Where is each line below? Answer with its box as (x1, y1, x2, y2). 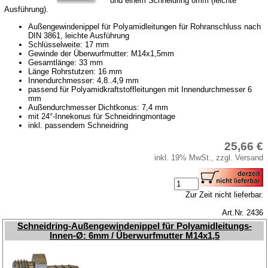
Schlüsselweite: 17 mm (28, 39, 109, 49)
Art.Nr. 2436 (222, 208, 264, 217)
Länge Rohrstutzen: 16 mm (28, 66, 123, 76)
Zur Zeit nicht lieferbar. (185, 190, 264, 199)
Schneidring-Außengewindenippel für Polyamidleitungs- (17, 221, 252, 231)
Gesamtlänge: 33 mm (28, 57, 103, 67)
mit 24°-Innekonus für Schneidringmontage (28, 111, 176, 121)
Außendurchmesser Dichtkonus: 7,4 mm (28, 102, 169, 112)
